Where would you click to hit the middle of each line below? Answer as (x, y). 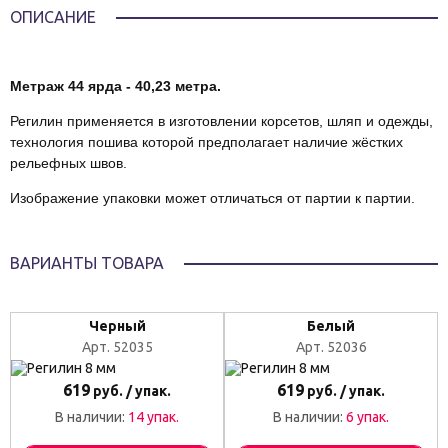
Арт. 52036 (331, 347)
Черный (117, 326)
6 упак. (367, 417)
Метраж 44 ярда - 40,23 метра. (115, 86)
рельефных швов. (68, 163)
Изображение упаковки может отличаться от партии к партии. (212, 198)
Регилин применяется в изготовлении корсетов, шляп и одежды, (221, 121)
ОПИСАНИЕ (53, 17)
